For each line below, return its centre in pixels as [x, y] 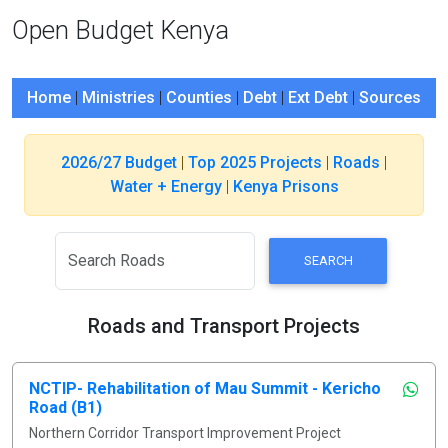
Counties [199, 97]
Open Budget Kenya [120, 30]
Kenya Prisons [285, 186]
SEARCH [328, 261]
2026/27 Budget [119, 162]
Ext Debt [318, 97]
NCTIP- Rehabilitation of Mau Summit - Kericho [205, 388]
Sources [390, 97]
